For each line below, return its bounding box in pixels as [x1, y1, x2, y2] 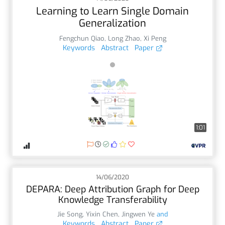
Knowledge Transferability [58, 193, 167, 206]
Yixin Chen [86, 209, 118, 218]
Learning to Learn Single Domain [36, 4, 189, 18]
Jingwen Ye [122, 209, 155, 218]
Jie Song [57, 209, 82, 218]
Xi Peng [143, 34, 166, 43]
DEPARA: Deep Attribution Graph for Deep [26, 183, 199, 195]
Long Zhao [107, 34, 140, 43]
